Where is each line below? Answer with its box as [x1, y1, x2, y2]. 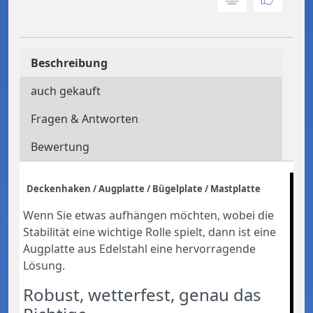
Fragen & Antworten [31, 110, 138, 126]
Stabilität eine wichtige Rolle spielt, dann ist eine [23, 224, 276, 240]
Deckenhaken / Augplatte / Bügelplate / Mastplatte [27, 182, 261, 195]
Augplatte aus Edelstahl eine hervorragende [23, 240, 256, 256]
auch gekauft [31, 82, 101, 99]
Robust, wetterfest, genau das [23, 282, 261, 306]
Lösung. [23, 257, 65, 273]
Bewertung [31, 138, 89, 154]
